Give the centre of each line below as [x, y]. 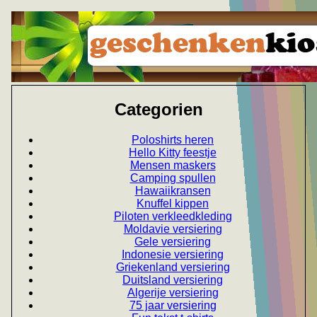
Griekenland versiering [173, 267]
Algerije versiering [173, 292]
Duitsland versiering [173, 279]
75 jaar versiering [173, 305]
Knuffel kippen [173, 203]
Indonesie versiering [173, 254]
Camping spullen [173, 178]
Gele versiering [173, 241]
